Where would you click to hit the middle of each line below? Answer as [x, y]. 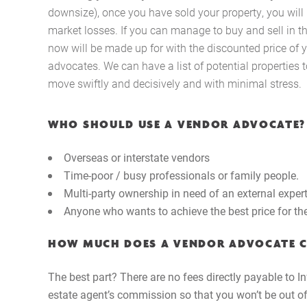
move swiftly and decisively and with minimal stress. [175, 83]
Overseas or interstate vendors [137, 157]
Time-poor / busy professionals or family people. [181, 175]
